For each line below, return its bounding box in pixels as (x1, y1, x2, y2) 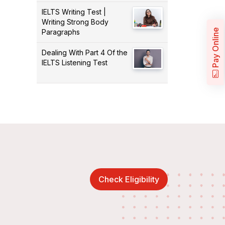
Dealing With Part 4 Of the (42, 48, 128, 57)
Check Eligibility (125, 174, 159, 184)
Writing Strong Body (42, 17, 108, 26)
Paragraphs (42, 27, 80, 36)
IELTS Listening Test (42, 58, 107, 67)
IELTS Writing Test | (42, 7, 106, 16)
